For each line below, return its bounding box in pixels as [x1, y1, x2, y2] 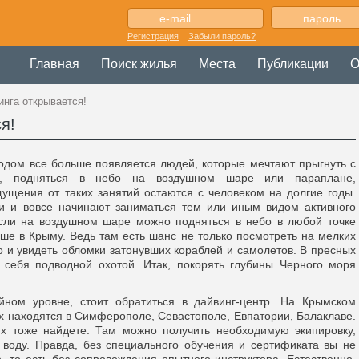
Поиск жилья [101, 57, 177, 71]
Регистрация [127, 31, 179, 41]
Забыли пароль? [188, 31, 256, 41]
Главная [30, 57, 79, 71]
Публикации [257, 57, 329, 71]
